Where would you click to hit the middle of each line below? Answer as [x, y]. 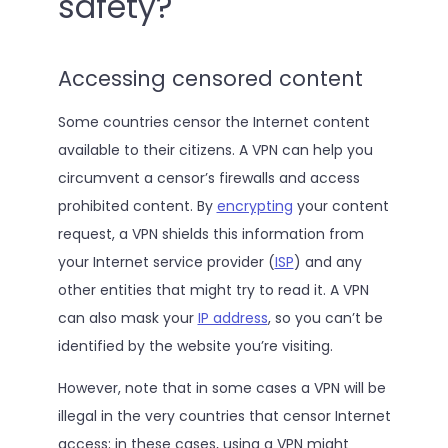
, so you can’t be [325, 317]
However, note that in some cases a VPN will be [221, 387]
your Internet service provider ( [166, 261]
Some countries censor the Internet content [213, 121]
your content [340, 205]
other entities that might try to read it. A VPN [213, 289]
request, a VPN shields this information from [210, 233]
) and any [327, 261]
